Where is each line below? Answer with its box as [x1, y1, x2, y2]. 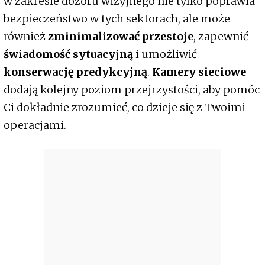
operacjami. [4, 118, 66, 132]
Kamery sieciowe [152, 65, 246, 79]
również [4, 30, 48, 44]
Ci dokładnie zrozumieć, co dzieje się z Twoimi [4, 101, 245, 115]
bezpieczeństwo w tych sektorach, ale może [4, 12, 230, 26]
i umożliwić [133, 47, 197, 62]
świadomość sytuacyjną [4, 47, 133, 62]
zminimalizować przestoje [48, 30, 193, 44]
